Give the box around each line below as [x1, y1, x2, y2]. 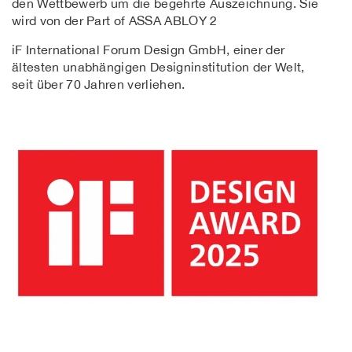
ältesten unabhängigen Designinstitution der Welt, [12, 59, 305, 74]
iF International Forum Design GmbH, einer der [12, 42, 285, 57]
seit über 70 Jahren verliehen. [12, 76, 185, 91]
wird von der [12, 13, 87, 28]
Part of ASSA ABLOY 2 [86, 13, 218, 28]
